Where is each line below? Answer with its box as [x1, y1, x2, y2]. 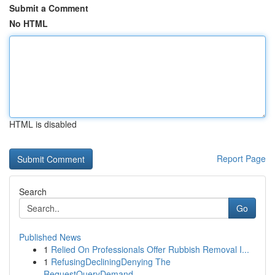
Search [19, 185, 47, 198]
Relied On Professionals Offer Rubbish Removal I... [51, 243, 249, 255]
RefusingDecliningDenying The [51, 255, 171, 268]
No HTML [9, 17, 48, 29]
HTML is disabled [9, 118, 77, 130]
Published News [19, 231, 81, 243]
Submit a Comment [9, 2, 88, 14]
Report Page [217, 152, 266, 165]
